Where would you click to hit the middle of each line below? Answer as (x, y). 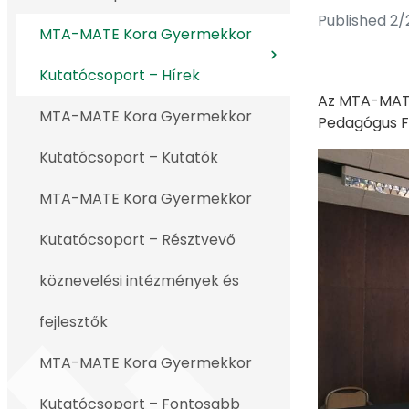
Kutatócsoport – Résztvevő (137, 240)
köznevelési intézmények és (139, 281)
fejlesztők (73, 322)
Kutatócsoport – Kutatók (129, 157)
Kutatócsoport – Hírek (120, 75)
